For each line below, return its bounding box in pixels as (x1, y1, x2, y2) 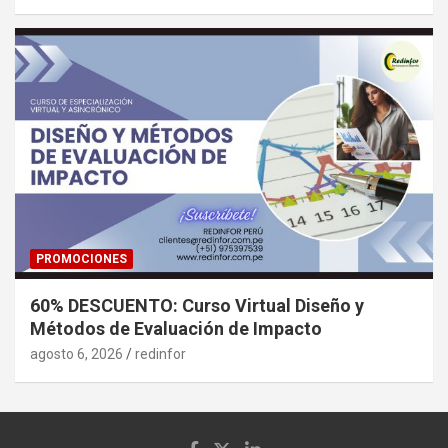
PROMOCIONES (36, 251, 127, 266)
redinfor (135, 345, 186, 362)
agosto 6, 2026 (30, 345, 123, 362)
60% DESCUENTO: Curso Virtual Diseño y (30, 294, 364, 316)
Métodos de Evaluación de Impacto (30, 317, 322, 339)
